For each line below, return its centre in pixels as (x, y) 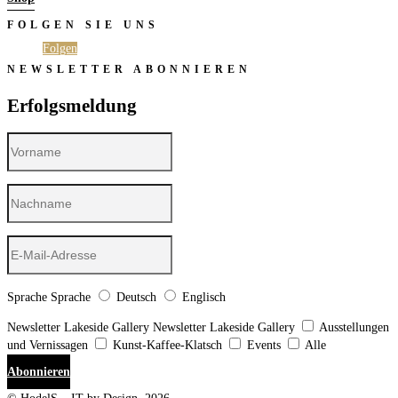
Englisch (204, 297)
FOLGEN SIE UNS (83, 25)
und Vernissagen (48, 345)
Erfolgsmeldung (72, 105)
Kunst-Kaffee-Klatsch (167, 345)
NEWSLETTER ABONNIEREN (129, 70)
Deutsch (136, 297)
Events (264, 345)
